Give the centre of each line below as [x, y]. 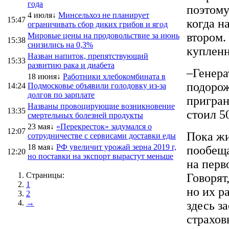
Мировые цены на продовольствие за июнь [104, 35]
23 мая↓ [41, 126]
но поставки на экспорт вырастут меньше [100, 156]
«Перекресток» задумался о [104, 126]
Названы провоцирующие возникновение [101, 106]
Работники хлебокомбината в [114, 76]
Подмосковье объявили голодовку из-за [97, 85]
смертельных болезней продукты [85, 115]
